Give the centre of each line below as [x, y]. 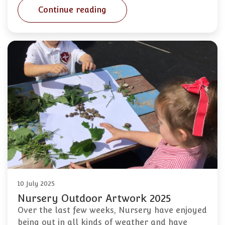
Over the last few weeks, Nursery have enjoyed [112, 210]
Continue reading [72, 10]
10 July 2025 [36, 184]
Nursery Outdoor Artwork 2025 [94, 199]
